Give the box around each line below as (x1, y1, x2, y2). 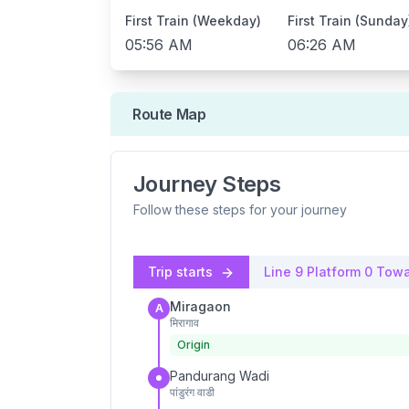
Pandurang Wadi (170, 368, 269, 383)
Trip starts (148, 264, 216, 279)
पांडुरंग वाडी (170, 385, 215, 399)
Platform (303, 264, 364, 279)
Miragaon (170, 299, 231, 314)
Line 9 (264, 264, 303, 279)
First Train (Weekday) (125, 13, 261, 28)
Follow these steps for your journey (133, 202, 347, 217)
